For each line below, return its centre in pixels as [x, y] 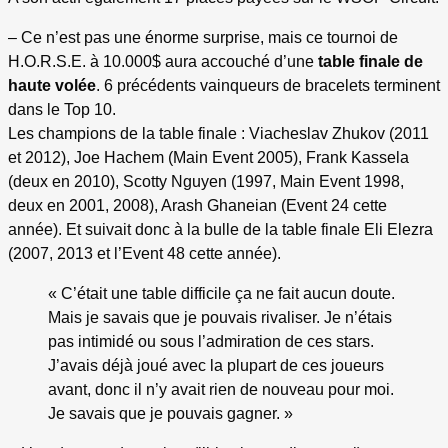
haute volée [52, 86]
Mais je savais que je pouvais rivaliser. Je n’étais [220, 318]
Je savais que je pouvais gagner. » [170, 414]
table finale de [370, 62]
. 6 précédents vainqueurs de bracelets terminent [268, 86]
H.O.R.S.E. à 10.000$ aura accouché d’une [163, 62]
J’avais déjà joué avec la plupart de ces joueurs [216, 366]
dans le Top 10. [62, 110]
